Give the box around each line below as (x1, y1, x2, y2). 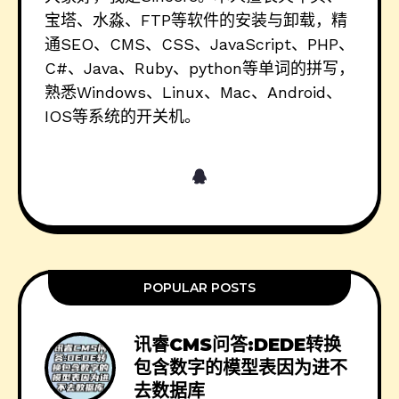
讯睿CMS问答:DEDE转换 (134, 334, 341, 355)
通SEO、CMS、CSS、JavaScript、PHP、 (45, 35, 354, 53)
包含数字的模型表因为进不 (134, 357, 347, 379)
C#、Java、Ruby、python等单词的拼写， (45, 59, 354, 77)
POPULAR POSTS (143, 280, 256, 296)
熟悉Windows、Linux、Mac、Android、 (45, 83, 342, 102)
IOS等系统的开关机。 (45, 107, 200, 126)
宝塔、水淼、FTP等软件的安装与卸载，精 (45, 11, 347, 29)
